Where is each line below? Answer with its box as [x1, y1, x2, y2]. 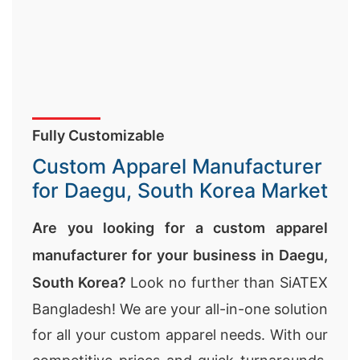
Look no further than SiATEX [125, 274, 329, 291]
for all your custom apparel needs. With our [32, 326, 328, 343]
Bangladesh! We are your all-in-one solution [32, 301, 328, 317]
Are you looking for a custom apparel [32, 219, 328, 236]
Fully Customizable [32, 127, 165, 144]
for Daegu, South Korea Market [32, 178, 328, 202]
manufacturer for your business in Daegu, [32, 247, 328, 264]
